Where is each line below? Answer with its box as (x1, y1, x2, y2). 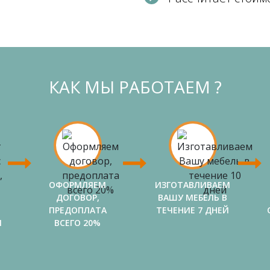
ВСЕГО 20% (54, 217, 101, 228)
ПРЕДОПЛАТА (48, 204, 107, 216)
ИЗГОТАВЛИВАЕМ (155, 179, 230, 190)
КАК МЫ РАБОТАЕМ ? (48, 75, 222, 98)
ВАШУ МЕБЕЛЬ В (158, 192, 227, 203)
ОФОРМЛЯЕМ (49, 179, 106, 190)
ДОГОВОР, (55, 192, 99, 203)
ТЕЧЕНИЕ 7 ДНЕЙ (156, 204, 229, 216)
